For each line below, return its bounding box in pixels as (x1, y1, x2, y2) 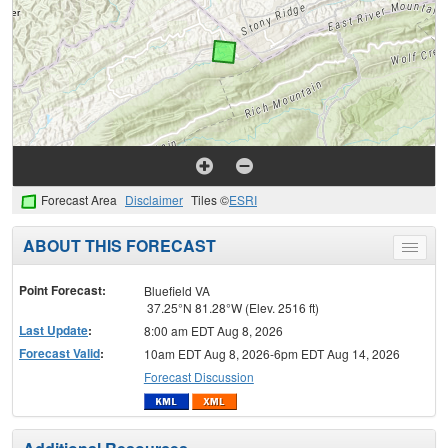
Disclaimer (125, 191, 183, 209)
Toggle (409, 241, 446, 259)
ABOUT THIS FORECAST (23, 233, 216, 257)
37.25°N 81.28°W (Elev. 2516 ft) (143, 298, 319, 316)
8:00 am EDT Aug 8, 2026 (143, 321, 283, 339)
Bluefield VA (143, 281, 210, 299)
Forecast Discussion (143, 367, 254, 385)
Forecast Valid (19, 343, 100, 362)
